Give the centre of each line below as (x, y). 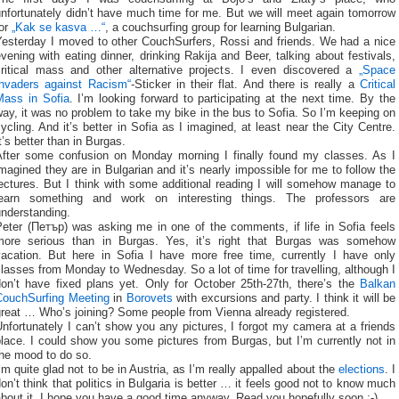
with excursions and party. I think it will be (284, 298)
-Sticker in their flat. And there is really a (245, 84)
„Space (377, 70)
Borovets (149, 298)
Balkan (378, 284)
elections (361, 369)
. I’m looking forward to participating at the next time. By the (232, 98)
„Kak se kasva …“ (58, 27)
